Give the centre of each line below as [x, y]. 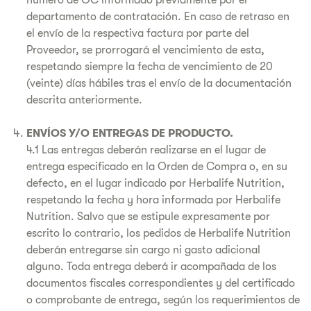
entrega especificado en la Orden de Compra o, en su [157, 167]
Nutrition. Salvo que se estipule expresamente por [148, 217]
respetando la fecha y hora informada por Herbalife [153, 200]
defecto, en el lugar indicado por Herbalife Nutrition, [155, 183]
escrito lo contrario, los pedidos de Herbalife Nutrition [159, 233]
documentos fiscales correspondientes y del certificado [161, 283]
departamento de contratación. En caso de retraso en [158, 17]
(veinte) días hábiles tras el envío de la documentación [159, 83]
